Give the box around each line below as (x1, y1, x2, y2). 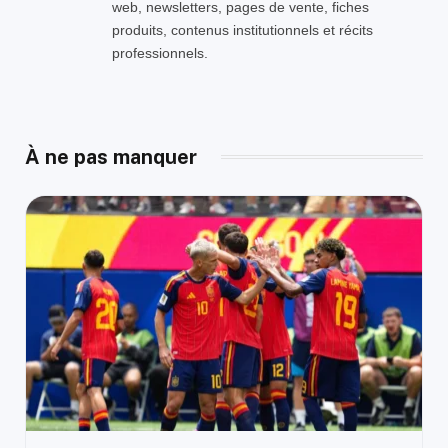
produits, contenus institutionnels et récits (112, 21, 373, 38)
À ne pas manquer (25, 144, 197, 169)
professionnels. (112, 44, 208, 61)
